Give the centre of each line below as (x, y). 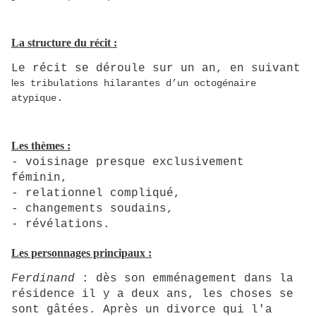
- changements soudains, (92, 208)
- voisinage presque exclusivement (128, 162)
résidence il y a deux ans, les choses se (152, 294)
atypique (34, 98)
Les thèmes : (41, 145)
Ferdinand (47, 279)
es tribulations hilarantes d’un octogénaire (135, 84)
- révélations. (61, 224)
